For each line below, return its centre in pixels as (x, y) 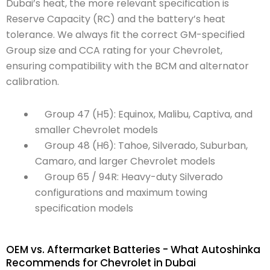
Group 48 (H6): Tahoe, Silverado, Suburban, (146, 146)
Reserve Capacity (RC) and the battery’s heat (116, 19)
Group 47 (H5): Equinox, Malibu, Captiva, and (149, 115)
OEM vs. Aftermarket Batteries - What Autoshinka (133, 250)
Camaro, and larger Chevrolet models (125, 162)
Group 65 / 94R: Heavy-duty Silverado (134, 177)
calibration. (33, 82)
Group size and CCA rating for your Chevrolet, (114, 51)
